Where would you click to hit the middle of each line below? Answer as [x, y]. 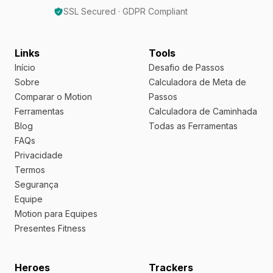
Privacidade [39, 155]
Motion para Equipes [56, 213]
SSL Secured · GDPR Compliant [126, 11]
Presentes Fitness [50, 228]
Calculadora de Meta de [197, 82]
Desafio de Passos [186, 67]
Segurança [37, 184]
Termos [30, 169]
